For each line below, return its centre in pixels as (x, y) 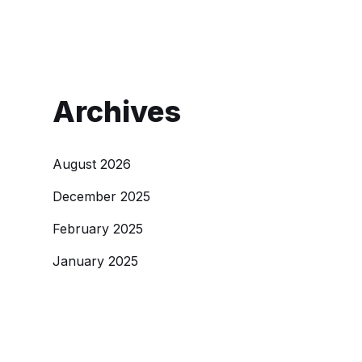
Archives (117, 112)
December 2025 (102, 196)
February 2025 (98, 229)
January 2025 (96, 261)
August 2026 (92, 164)
